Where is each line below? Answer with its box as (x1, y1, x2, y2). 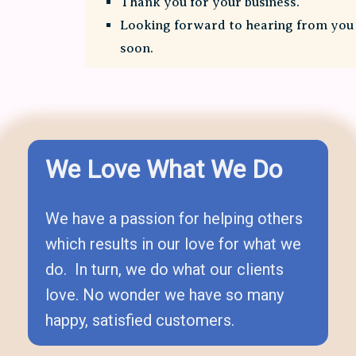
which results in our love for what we (45, 234, 301, 254)
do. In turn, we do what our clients (45, 260, 284, 280)
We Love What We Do (45, 154, 282, 185)
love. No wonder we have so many (45, 285, 284, 305)
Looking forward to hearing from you (120, 17, 354, 33)
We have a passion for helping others (45, 209, 303, 229)
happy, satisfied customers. (45, 311, 234, 331)
